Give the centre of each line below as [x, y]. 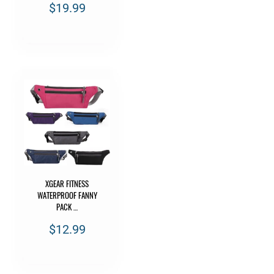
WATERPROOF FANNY [67, 195]
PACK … [67, 206]
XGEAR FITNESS [67, 183]
